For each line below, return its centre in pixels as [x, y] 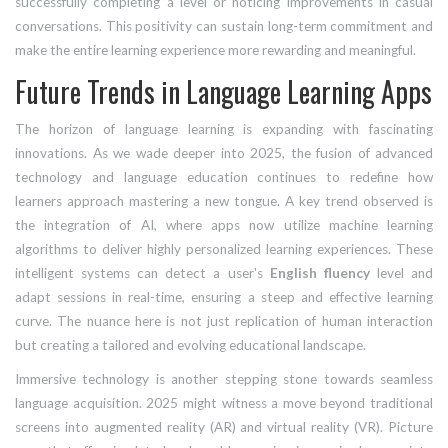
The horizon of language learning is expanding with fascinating [224, 129]
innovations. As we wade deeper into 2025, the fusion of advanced [224, 153]
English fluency [319, 273]
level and [401, 273]
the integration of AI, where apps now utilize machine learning [224, 225]
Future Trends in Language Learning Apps [223, 92]
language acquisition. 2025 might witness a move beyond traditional [224, 403]
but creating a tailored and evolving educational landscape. [190, 345]
